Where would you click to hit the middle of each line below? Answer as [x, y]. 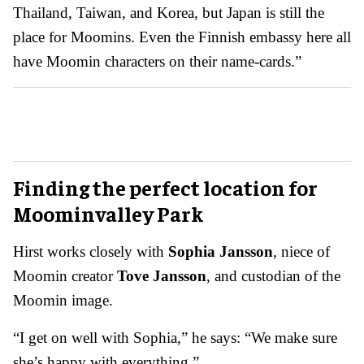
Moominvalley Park [108, 214]
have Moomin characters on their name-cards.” [157, 62]
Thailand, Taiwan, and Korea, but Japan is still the [169, 13]
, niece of [301, 252]
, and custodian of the [273, 276]
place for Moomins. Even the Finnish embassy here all [182, 37]
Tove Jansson [162, 276]
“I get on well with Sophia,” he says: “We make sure [175, 338]
